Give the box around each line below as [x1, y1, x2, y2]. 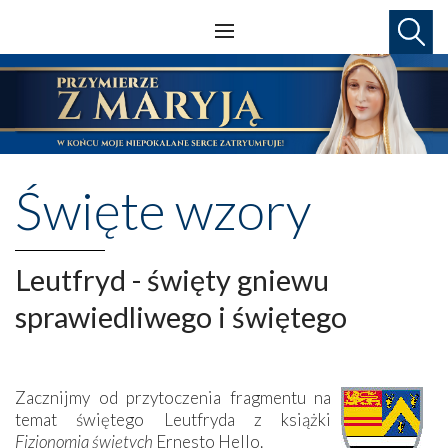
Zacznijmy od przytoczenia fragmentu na [15, 386, 331, 408]
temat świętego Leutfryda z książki [15, 408, 331, 430]
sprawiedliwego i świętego [15, 298, 347, 334]
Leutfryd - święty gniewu [15, 261, 329, 297]
